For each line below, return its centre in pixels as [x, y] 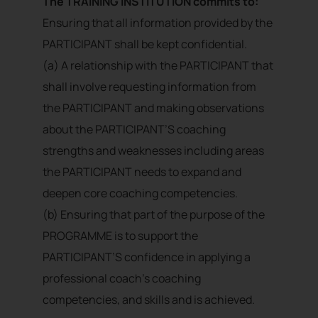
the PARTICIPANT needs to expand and [142, 172]
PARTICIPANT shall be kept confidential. [146, 44]
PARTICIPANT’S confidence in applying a [147, 257]
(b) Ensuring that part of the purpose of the [154, 215]
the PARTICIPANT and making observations [153, 108]
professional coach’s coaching [122, 279]
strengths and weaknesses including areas [153, 151]
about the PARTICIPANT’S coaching [134, 130]
